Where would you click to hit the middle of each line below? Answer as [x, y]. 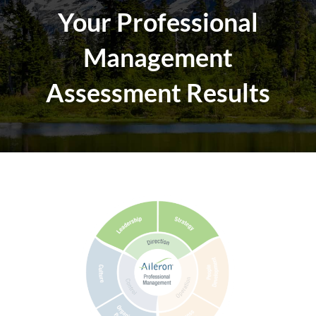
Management [158, 57]
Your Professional [158, 22]
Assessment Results [158, 93]
